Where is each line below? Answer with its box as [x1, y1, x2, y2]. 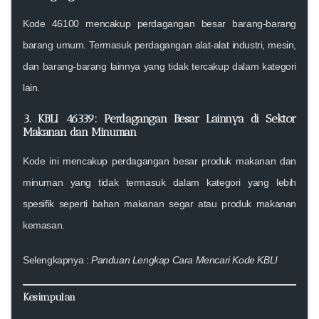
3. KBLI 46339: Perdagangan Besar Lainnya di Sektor [23, 111, 296, 125]
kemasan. [23, 219, 65, 231]
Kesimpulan [23, 290, 75, 303]
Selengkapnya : [23, 253, 91, 266]
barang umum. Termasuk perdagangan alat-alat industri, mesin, [23, 38, 296, 51]
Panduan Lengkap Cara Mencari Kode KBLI [91, 253, 278, 266]
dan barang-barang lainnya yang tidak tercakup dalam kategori [23, 60, 296, 72]
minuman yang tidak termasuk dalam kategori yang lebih [23, 176, 296, 188]
